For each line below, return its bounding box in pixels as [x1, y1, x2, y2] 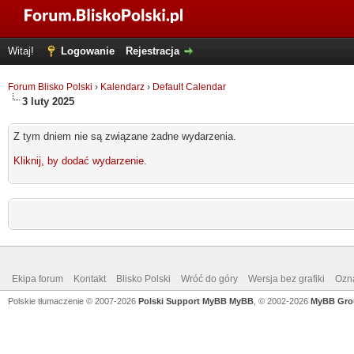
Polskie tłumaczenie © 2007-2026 [8, 296, 138, 306]
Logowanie [61, 45, 115, 57]
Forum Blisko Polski [8, 81, 92, 92]
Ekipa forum [12, 273, 63, 284]
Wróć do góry [181, 273, 238, 284]
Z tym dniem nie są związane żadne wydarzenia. [13, 130, 236, 142]
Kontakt [73, 273, 106, 284]
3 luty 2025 [22, 96, 74, 107]
